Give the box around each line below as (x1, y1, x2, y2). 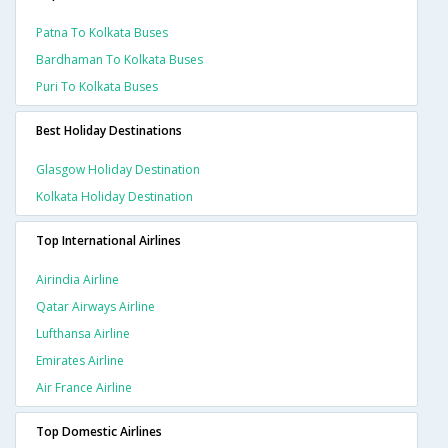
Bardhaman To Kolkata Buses (36, 51, 203, 69)
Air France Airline (36, 379, 132, 397)
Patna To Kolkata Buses (36, 24, 168, 42)
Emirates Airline (36, 352, 124, 370)
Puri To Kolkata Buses (36, 78, 158, 96)
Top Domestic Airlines (36, 423, 162, 441)
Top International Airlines (36, 232, 181, 250)
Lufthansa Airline (36, 325, 130, 343)
